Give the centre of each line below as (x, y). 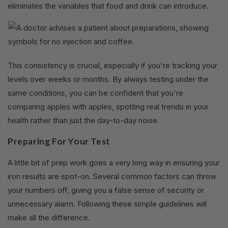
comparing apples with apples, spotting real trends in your (108, 107)
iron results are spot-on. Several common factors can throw (112, 177)
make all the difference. (49, 218)
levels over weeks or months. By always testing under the (108, 79)
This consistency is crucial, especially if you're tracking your (112, 66)
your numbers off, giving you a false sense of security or (106, 190)
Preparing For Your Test (59, 141)
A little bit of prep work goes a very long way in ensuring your (114, 163)
